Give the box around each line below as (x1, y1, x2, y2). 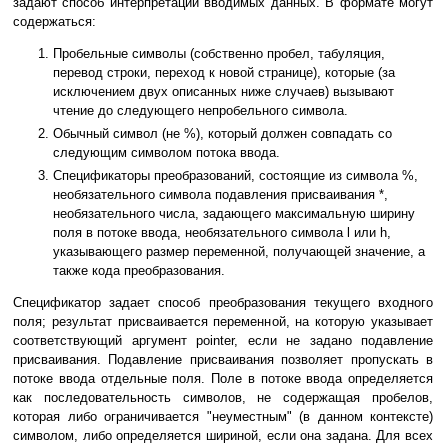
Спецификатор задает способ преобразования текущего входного (13, 295, 433, 311)
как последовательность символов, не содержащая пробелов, (13, 390, 433, 406)
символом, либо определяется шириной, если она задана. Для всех (13, 428, 433, 444)
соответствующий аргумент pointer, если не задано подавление (13, 333, 433, 349)
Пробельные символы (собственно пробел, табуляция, (53, 46, 385, 62)
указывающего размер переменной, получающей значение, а (53, 244, 425, 260)
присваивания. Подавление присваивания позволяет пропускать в (13, 352, 433, 368)
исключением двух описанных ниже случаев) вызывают (53, 84, 394, 100)
